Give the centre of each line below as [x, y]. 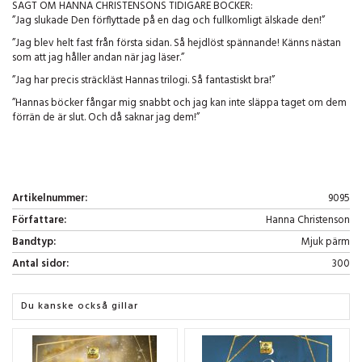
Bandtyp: [34, 242]
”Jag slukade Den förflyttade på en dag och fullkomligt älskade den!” [168, 21]
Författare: [39, 221]
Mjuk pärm [326, 242]
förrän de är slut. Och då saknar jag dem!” [106, 118]
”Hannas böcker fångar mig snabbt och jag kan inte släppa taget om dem [179, 103]
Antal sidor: [40, 264]
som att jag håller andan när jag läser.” [98, 58]
